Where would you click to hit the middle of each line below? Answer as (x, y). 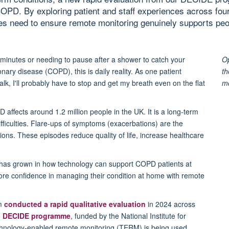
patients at (175, 163)
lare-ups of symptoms (70, 123)
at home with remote (171, 175)
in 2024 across (170, 204)
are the (171, 123)
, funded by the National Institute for (128, 215)
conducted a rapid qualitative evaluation (75, 204)
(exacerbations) (133, 123)
